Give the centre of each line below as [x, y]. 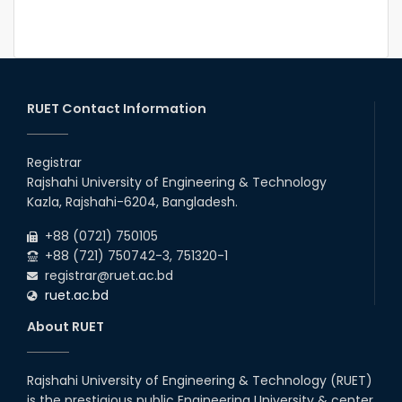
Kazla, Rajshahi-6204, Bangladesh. [132, 202]
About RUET [66, 327]
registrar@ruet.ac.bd [105, 276]
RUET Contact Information [117, 109]
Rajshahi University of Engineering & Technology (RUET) [200, 381]
